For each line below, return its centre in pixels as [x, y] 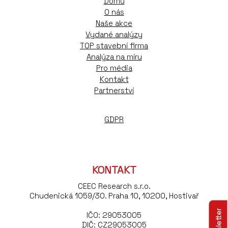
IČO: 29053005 [114, 215]
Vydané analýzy [114, 34]
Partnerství [114, 90]
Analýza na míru [114, 56]
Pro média [114, 68]
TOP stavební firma [114, 45]
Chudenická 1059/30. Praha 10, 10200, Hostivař [114, 195]
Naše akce [114, 23]
